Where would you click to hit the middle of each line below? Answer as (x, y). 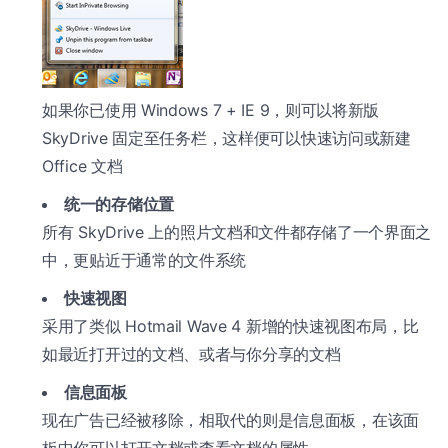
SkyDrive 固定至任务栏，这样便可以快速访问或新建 (226, 138)
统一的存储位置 (119, 204)
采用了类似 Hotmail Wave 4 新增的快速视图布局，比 (230, 326)
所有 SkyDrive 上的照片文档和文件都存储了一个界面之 (237, 232)
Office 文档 (82, 166)
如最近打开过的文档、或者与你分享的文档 (191, 354)
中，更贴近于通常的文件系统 (144, 260)
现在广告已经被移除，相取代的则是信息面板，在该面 (230, 420)
